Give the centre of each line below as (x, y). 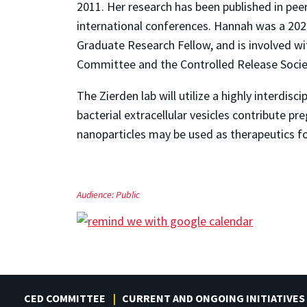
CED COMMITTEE (65, 298)
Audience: (96, 195)
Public (128, 195)
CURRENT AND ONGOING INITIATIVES (213, 298)
